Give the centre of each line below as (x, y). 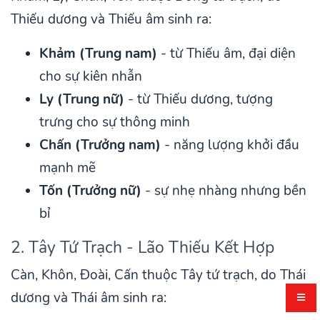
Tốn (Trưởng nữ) (90, 191)
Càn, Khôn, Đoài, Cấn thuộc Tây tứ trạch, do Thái (158, 275)
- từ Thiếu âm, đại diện (226, 54)
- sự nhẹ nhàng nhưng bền (224, 191)
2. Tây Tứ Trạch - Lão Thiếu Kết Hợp (142, 247)
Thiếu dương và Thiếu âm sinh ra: (111, 20)
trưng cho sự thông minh (115, 122)
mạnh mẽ (67, 168)
